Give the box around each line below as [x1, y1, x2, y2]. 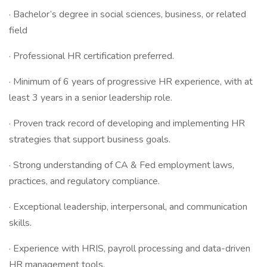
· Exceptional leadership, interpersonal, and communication [9, 200, 247, 213]
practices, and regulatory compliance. [9, 175, 160, 188]
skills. [9, 216, 32, 229]
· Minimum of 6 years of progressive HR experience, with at [9, 75, 253, 88]
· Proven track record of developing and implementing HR [9, 117, 245, 130]
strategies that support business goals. [9, 133, 170, 146]
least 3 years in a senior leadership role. [9, 91, 172, 104]
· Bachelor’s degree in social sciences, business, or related [9, 8, 246, 21]
